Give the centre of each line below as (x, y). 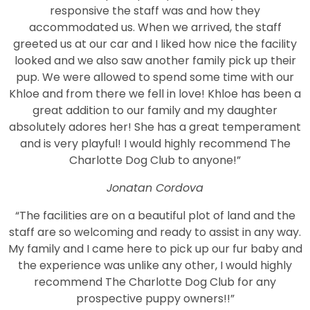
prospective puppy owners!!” (155, 298)
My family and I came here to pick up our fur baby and (155, 248)
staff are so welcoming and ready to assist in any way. (155, 232)
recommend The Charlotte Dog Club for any (155, 282)
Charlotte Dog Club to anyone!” (155, 160)
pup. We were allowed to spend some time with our (155, 77)
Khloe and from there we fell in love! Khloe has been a (155, 93)
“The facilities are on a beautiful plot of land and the (155, 215)
